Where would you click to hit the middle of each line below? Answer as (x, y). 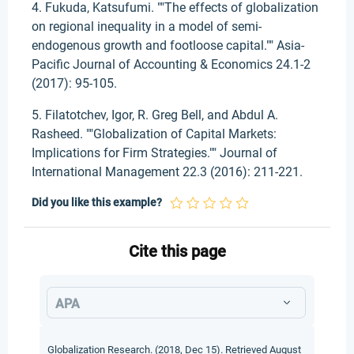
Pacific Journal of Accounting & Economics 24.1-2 (171, 64)
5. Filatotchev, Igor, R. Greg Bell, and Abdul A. (155, 115)
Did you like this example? (97, 202)
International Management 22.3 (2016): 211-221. (167, 172)
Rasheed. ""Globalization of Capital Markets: (154, 134)
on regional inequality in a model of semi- (147, 26)
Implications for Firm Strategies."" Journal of (154, 153)
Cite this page (177, 251)
